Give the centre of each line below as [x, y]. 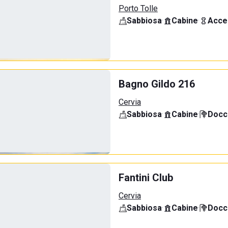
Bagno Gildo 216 [157, 84]
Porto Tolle [138, 8]
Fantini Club [146, 178]
